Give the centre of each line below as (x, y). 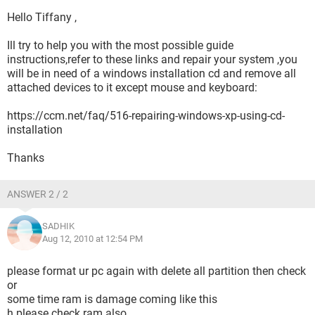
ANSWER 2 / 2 (38, 194)
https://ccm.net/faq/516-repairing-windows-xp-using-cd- (146, 116)
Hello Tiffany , (42, 17)
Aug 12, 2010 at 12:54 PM (92, 239)
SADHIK (58, 226)
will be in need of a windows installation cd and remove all (152, 73)
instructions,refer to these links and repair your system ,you (152, 59)
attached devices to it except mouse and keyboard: (132, 88)
